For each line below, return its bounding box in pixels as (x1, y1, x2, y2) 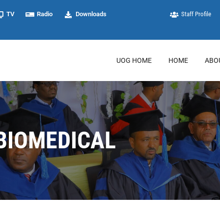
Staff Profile (181, 10, 212, 18)
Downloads (75, 10, 107, 18)
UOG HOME (116, 56, 152, 64)
